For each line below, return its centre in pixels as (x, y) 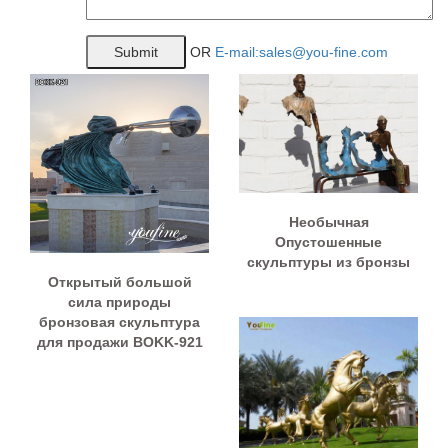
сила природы (119, 301)
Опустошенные (328, 242)
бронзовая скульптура (119, 321)
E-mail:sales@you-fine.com (301, 51)
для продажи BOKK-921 (119, 341)
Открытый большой (119, 281)
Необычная (328, 222)
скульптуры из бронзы (328, 262)
